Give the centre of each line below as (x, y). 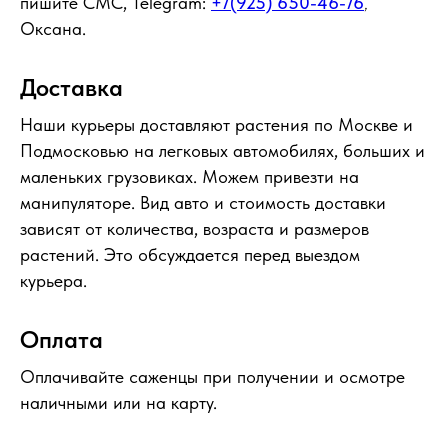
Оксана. (53, 29)
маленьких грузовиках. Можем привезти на (189, 177)
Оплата (61, 340)
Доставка (71, 88)
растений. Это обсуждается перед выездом (190, 255)
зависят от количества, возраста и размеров (194, 229)
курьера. (53, 281)
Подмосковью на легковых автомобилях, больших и (222, 151)
